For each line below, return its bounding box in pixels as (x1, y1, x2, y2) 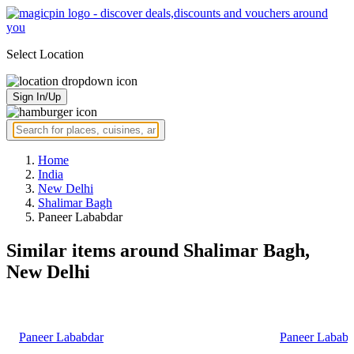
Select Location (6, 47, 84, 61)
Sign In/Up (13, 91, 61, 103)
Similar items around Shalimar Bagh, (6, 239, 310, 261)
